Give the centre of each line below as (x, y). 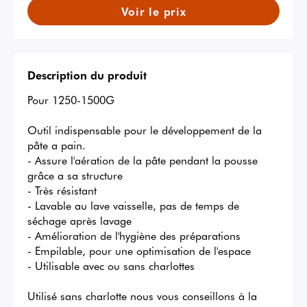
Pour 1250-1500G (71, 100)
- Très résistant (62, 190)
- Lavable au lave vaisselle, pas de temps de (133, 205)
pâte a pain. (57, 145)
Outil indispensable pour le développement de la (145, 130)
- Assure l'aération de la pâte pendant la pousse (143, 160)
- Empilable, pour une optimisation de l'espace (139, 250)
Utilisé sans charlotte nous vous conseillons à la (142, 296)
